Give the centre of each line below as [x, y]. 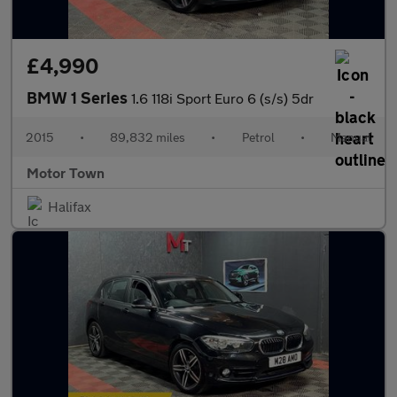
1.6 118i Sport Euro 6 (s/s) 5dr [222, 98]
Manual [350, 137]
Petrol [258, 137]
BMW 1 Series [79, 97]
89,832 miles [148, 137]
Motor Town [66, 172]
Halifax [70, 206]
